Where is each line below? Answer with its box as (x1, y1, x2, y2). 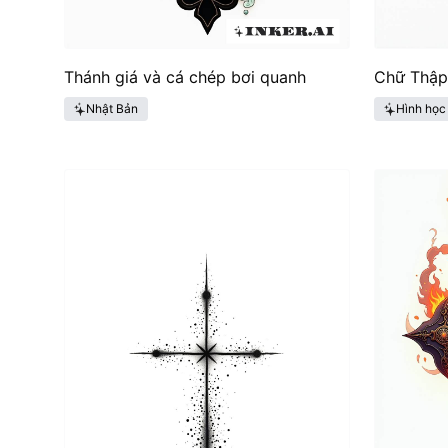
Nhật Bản (86, 101, 138, 116)
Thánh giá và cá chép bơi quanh (64, 67, 306, 87)
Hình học (396, 101, 446, 116)
